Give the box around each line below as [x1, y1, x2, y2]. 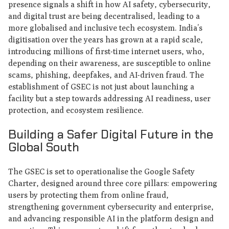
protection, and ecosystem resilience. [8, 105, 144, 115]
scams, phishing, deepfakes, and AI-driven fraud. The [8, 70, 204, 80]
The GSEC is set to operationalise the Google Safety [8, 167, 195, 177]
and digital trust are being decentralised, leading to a [8, 11, 200, 21]
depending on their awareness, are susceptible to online [8, 58, 211, 68]
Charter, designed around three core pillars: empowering [8, 178, 217, 189]
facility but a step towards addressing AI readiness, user [8, 93, 211, 103]
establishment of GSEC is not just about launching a [8, 81, 194, 91]
